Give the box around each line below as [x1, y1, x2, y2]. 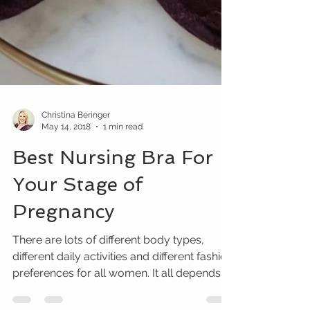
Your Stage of [12, 196, 143, 219]
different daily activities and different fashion [12, 273, 233, 286]
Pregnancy [12, 223, 114, 246]
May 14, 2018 [42, 144, 91, 154]
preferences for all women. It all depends [12, 289, 221, 303]
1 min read [103, 144, 143, 154]
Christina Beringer [42, 133, 110, 143]
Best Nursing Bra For [12, 169, 213, 192]
